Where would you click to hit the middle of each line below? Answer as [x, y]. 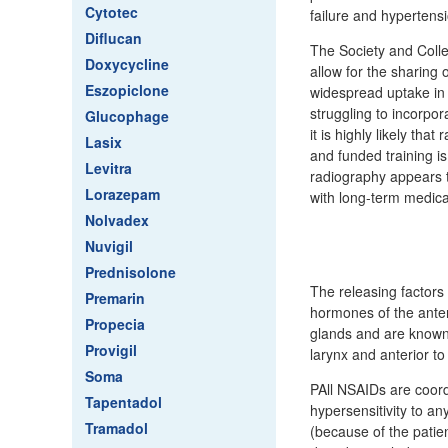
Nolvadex [117, 220]
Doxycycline [127, 64]
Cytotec [111, 12]
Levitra [108, 168]
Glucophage [127, 116]
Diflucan [113, 38]
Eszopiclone [127, 90]
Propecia [115, 324]
